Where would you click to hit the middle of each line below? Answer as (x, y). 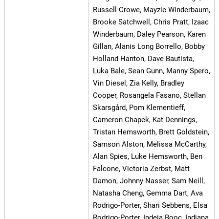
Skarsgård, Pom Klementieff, (139, 108)
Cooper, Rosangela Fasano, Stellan (149, 96)
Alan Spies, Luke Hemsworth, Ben (147, 157)
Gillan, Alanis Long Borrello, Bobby (149, 47)
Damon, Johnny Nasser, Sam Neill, (149, 181)
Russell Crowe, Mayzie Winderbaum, (151, 10)
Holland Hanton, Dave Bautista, (143, 59)
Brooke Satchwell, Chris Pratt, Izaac (151, 22)
